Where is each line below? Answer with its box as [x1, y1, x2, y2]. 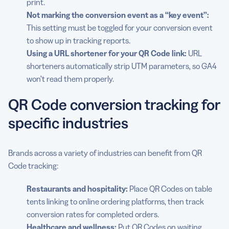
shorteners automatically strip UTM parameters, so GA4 [27, 61, 217, 72]
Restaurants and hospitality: [27, 184, 128, 194]
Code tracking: [8, 161, 58, 171]
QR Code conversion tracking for [8, 95, 220, 114]
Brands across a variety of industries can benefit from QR [8, 148, 202, 158]
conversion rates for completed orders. [27, 209, 159, 220]
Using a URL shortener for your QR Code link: [27, 48, 187, 59]
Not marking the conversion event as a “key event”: [27, 10, 209, 20]
